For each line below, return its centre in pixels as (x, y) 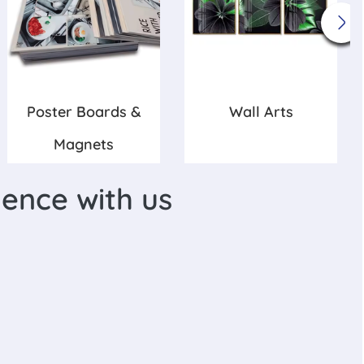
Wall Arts (261, 112)
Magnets (84, 145)
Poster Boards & (84, 112)
